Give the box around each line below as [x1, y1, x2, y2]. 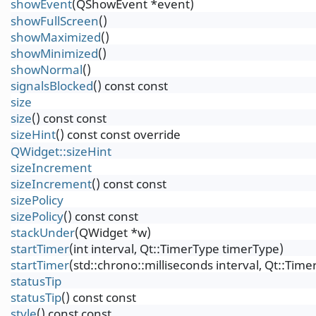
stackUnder [11, 224, 75, 241]
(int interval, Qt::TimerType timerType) [69, 241, 284, 257]
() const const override [56, 126, 181, 142]
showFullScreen [11, 13, 99, 29]
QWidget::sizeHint [11, 143, 111, 159]
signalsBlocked [11, 78, 93, 94]
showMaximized [11, 29, 101, 45]
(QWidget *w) [75, 224, 151, 241]
